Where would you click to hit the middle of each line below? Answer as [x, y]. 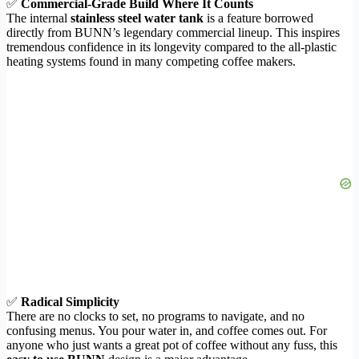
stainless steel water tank [137, 18]
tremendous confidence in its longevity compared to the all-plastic [171, 47]
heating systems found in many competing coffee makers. [151, 62]
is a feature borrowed [258, 18]
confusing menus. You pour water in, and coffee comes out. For [167, 331]
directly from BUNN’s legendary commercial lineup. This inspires [173, 33]
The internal [38, 18]
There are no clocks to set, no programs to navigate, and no [155, 317]
